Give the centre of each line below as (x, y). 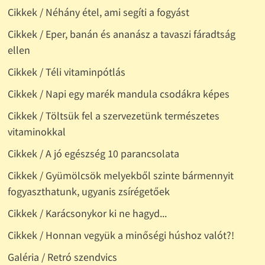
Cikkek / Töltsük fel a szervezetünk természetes (113, 116)
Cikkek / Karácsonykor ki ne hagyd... (87, 214)
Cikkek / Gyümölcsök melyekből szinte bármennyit (120, 176)
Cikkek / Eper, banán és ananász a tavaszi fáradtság (121, 34)
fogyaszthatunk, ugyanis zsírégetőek (88, 192)
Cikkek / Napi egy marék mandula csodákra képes (118, 94)
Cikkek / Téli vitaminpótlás (66, 72)
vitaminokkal (36, 132)
